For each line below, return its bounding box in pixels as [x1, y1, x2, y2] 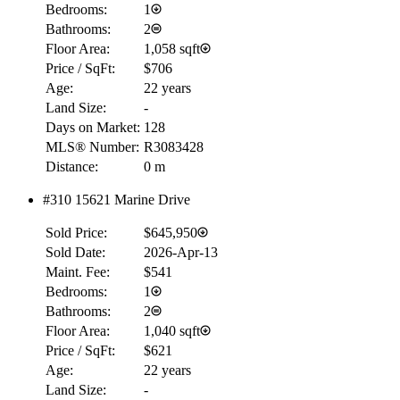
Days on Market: [46, 119, 140, 135]
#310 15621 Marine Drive [43, 191, 190, 207]
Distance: [46, 158, 98, 174]
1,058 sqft [144, 40, 200, 56]
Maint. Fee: [46, 263, 110, 279]
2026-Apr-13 [144, 244, 218, 260]
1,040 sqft [144, 322, 200, 338]
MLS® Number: [46, 138, 139, 154]
